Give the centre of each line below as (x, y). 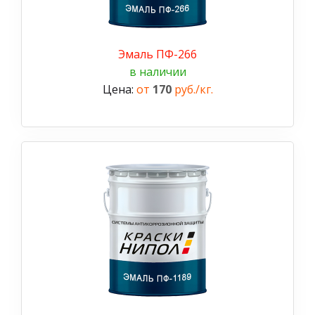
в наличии (157, 71)
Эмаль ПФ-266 (157, 54)
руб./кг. (192, 89)
